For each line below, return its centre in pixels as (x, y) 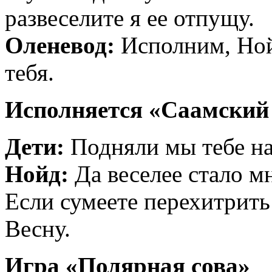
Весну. (38, 229)
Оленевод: (60, 46)
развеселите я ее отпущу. (130, 18)
